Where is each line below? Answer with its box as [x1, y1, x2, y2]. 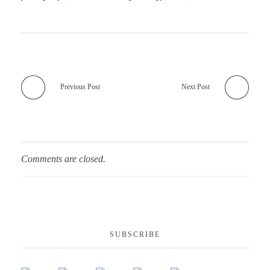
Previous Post [60, 82, 100, 91]
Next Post [181, 82, 210, 91]
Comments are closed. [21, 153, 105, 164]
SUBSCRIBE [110, 230, 160, 239]
